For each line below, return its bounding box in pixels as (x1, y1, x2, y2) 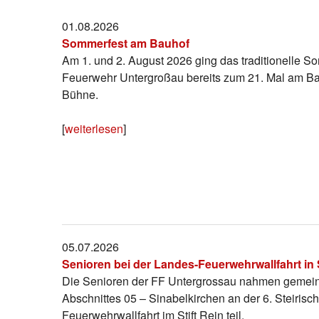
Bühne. (62, 85, 98, 103)
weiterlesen (65, 120, 123, 137)
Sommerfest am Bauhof (62, 34, 189, 51)
